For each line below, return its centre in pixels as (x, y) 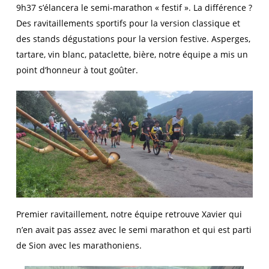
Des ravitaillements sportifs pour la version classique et (128, 23)
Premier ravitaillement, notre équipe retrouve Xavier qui (129, 214)
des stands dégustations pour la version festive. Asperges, (133, 39)
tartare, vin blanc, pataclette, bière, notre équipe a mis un (132, 54)
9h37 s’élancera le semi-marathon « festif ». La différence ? (134, 8)
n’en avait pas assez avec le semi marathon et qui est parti (134, 229)
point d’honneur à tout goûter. (77, 70)
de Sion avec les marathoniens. (79, 245)
